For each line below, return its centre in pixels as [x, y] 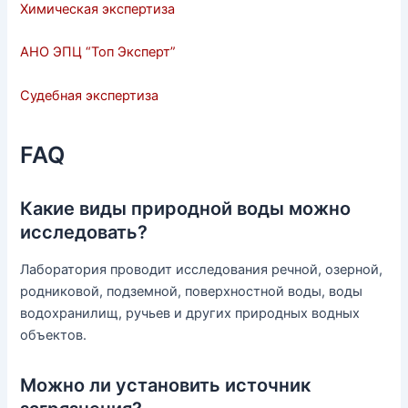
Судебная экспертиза [90, 95]
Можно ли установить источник [166, 386]
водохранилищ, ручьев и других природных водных [190, 314]
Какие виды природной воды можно [186, 209]
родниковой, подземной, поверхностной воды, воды [192, 292]
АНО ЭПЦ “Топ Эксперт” [98, 52]
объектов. [54, 336]
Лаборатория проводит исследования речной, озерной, [202, 270]
